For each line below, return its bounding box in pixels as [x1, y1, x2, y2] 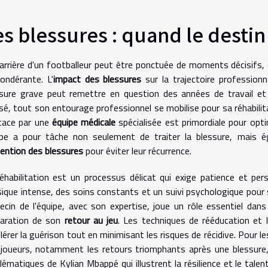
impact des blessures [53, 71, 142, 86]
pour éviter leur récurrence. [83, 143, 191, 158]
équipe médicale [51, 114, 116, 129]
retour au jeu [64, 212, 118, 227]
